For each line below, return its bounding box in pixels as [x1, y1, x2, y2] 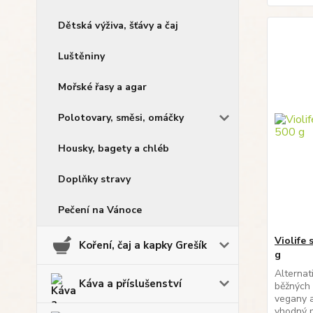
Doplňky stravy [58, 173, 131, 186]
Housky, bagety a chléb [58, 142, 169, 155]
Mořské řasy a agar [58, 80, 147, 94]
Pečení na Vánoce [58, 203, 142, 217]
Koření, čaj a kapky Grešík [79, 238, 207, 252]
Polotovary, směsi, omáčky [58, 111, 184, 124]
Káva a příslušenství [79, 277, 182, 291]
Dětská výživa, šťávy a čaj [58, 19, 178, 32]
